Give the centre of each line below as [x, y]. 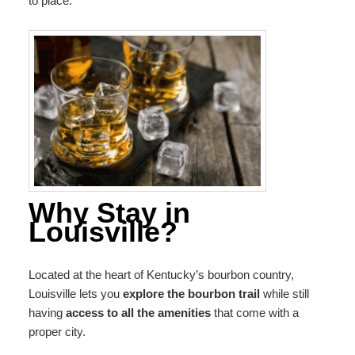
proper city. [57, 331]
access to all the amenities [138, 312]
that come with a [254, 312]
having [47, 312]
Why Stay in [109, 213]
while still [286, 293]
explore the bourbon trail [193, 293]
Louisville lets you [75, 293]
